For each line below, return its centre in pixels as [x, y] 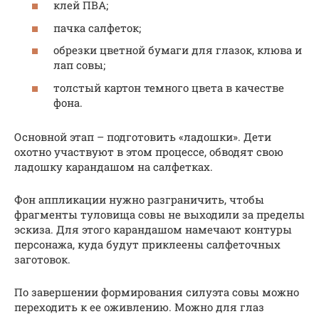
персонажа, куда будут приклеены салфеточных [147, 244]
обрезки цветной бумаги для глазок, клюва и [178, 50]
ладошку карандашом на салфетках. [114, 166]
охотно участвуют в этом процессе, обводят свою [149, 151]
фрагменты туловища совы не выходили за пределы [159, 214]
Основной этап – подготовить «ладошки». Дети [143, 136]
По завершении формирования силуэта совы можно [157, 292]
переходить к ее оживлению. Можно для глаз [139, 307]
